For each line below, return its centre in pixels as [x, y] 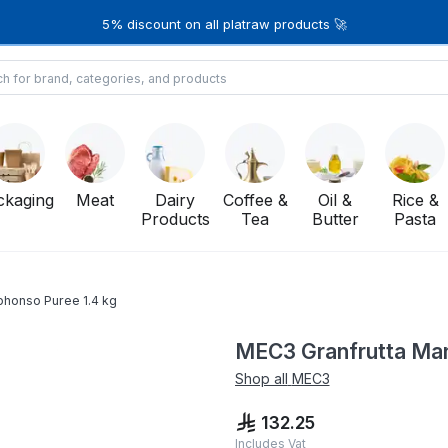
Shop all [261, 379]
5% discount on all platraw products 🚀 [224, 23]
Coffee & [255, 200]
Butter [335, 219]
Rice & [415, 200]
